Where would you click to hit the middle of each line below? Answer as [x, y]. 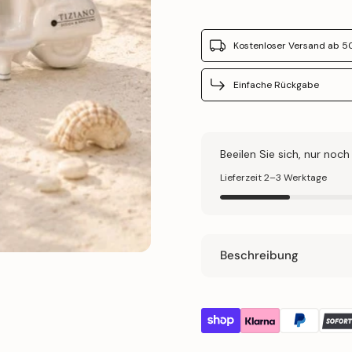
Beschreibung [259, 255]
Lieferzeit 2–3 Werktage [273, 178]
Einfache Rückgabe [276, 85]
